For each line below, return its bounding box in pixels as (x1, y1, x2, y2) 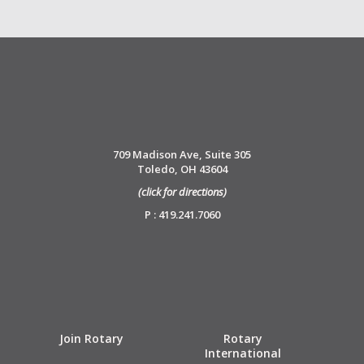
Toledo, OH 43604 (136, 162, 227, 177)
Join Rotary (58, 331, 123, 347)
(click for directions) (137, 184, 227, 200)
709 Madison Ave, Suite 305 (113, 147, 251, 162)
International (204, 345, 281, 362)
